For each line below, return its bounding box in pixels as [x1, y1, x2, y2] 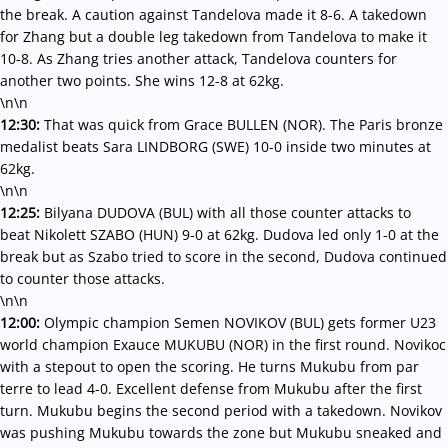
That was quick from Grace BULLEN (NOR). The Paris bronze [44, 115, 443, 134]
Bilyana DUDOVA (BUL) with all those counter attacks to [44, 203, 411, 222]
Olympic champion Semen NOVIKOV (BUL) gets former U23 [44, 313, 436, 332]
